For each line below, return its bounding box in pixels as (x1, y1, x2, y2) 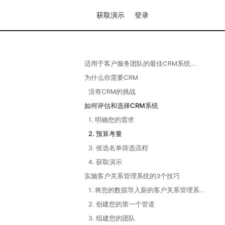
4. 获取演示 (88, 158, 122, 166)
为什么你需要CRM (84, 73, 138, 81)
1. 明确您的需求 (88, 116, 134, 124)
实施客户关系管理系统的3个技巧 (84, 172, 180, 180)
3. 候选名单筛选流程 (88, 144, 148, 152)
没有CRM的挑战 (88, 87, 136, 95)
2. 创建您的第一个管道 (88, 200, 155, 208)
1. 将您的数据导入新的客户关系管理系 (88, 186, 199, 194)
